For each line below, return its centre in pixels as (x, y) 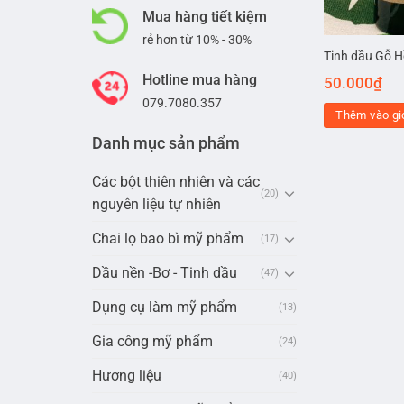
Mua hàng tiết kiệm (205, 17)
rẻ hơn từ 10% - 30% (197, 40)
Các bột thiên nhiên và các (176, 182)
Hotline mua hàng (200, 80)
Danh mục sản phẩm (166, 143)
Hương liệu (127, 376)
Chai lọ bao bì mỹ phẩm (168, 239)
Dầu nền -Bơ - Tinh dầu (165, 273)
